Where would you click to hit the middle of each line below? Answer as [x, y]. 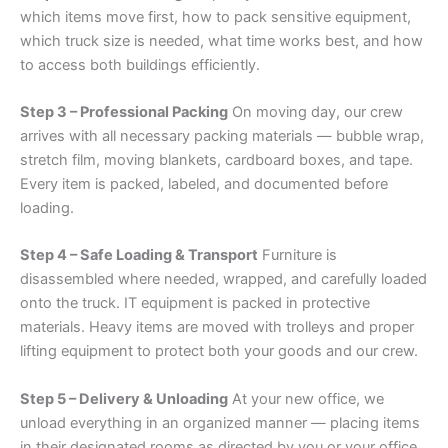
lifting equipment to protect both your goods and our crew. [219, 351]
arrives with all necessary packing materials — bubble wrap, [222, 136]
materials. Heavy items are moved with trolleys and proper [217, 327]
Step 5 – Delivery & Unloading [124, 398]
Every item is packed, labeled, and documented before [204, 184]
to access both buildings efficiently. [140, 64]
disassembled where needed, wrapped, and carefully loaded [223, 279]
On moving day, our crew [315, 112]
